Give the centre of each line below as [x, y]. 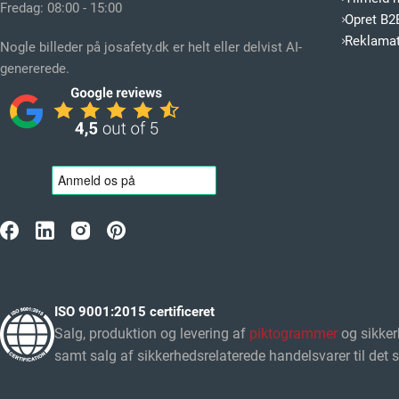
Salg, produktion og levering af [152, 334]
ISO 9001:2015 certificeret [134, 312]
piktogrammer [293, 334]
